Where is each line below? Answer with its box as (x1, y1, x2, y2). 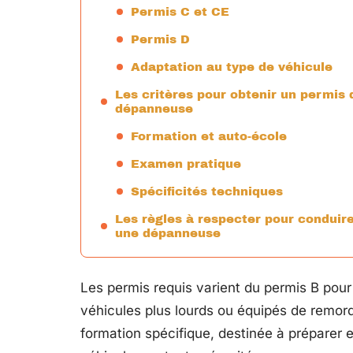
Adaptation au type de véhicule (131, 61, 333, 73)
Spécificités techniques (131, 185, 283, 198)
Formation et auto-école (131, 130, 287, 143)
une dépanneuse (115, 227, 221, 240)
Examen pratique (131, 158, 241, 170)
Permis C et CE (131, 6, 229, 18)
